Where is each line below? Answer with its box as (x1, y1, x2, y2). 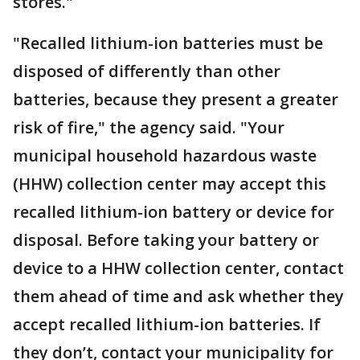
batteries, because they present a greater (13, 88, 338, 111)
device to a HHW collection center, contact (13, 257, 344, 280)
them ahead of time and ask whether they (13, 285, 344, 308)
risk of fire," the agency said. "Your (13, 117, 284, 139)
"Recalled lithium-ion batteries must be (13, 32, 323, 55)
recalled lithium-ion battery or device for (13, 201, 334, 223)
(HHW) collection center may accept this (13, 173, 326, 195)
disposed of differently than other (13, 60, 280, 83)
